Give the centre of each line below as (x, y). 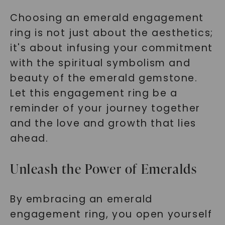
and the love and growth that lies (103, 123)
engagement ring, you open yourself (111, 214)
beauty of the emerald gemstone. (104, 78)
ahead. (29, 138)
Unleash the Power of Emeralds (103, 169)
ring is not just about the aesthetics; (111, 33)
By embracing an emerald (81, 199)
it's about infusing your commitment (111, 48)
